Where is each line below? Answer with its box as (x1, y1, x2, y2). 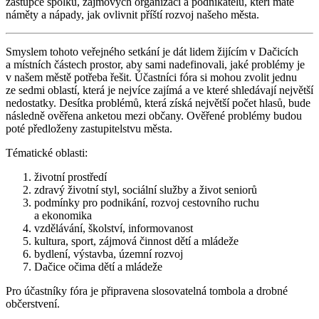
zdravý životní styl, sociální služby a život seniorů (34, 183, 257, 196)
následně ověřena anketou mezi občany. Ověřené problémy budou (6, 109, 302, 122)
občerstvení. (6, 297, 60, 310)
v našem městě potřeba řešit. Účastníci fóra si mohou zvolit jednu (6, 70, 297, 83)
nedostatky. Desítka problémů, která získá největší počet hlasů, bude (6, 96, 310, 109)
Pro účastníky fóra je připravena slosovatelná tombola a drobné (6, 284, 288, 297)
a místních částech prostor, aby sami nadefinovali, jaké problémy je (6, 58, 305, 70)
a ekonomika (34, 209, 92, 221)
